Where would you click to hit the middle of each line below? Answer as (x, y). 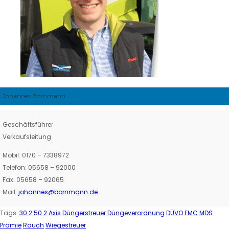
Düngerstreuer (84, 213)
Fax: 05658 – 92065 (33, 179)
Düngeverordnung (136, 213)
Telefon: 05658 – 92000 (39, 167)
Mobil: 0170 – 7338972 (36, 155)
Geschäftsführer (28, 124)
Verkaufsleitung (27, 136)
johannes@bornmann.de (58, 192)
